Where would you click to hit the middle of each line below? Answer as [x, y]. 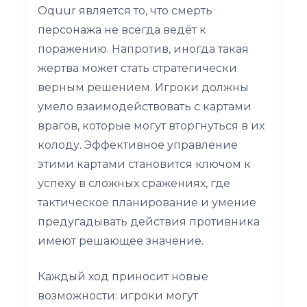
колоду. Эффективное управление [138, 145]
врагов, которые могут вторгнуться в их [151, 125]
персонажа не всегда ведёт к [122, 29]
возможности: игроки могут [118, 295]
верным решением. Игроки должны [143, 87]
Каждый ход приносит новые [123, 276]
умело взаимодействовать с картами [145, 106]
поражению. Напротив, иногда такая [143, 49]
